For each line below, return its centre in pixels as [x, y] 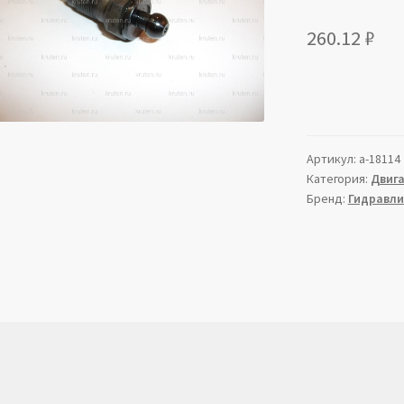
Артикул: [332, 159]
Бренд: [327, 199]
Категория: [338, 179]
